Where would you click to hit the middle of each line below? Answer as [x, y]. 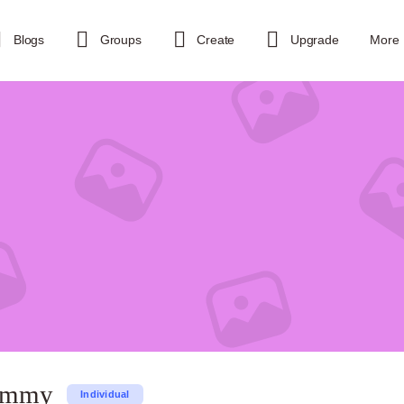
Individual [105, 394]
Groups [120, 40]
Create [216, 40]
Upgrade [315, 40]
